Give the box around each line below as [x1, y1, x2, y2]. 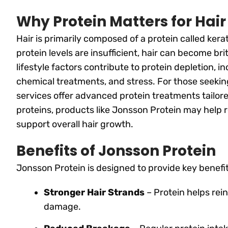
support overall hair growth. [16, 118, 133, 130]
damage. [44, 201, 81, 212]
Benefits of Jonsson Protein [16, 140, 216, 161]
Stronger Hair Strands [44, 186, 145, 198]
